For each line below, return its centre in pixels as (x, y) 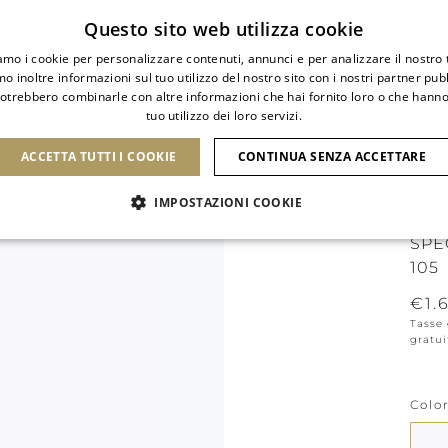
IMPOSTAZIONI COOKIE (228, 202)
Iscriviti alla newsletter (229, 15)
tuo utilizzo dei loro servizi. (223, 115)
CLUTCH (206, 130)
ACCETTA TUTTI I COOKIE (98, 156)
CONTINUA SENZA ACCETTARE (332, 156)
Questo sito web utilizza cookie (224, 29)
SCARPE (94, 130)
